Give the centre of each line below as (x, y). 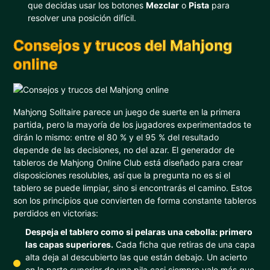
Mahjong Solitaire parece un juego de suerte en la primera (127, 112)
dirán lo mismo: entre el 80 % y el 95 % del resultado (116, 137)
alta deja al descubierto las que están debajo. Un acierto (137, 257)
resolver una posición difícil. (82, 18)
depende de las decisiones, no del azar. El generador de (124, 150)
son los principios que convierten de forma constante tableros (135, 200)
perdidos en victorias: (56, 213)
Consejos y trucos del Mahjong (123, 46)
